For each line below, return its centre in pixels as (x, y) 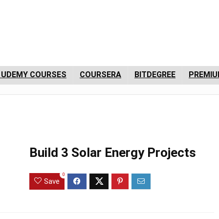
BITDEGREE (155, 75)
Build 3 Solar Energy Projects (112, 153)
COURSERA (100, 75)
